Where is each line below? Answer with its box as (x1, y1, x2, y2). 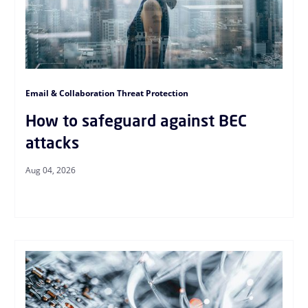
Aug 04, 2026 (25, 164, 76, 176)
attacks (25, 131, 79, 153)
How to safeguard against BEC (25, 109, 247, 131)
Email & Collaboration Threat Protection (25, 87, 188, 99)
